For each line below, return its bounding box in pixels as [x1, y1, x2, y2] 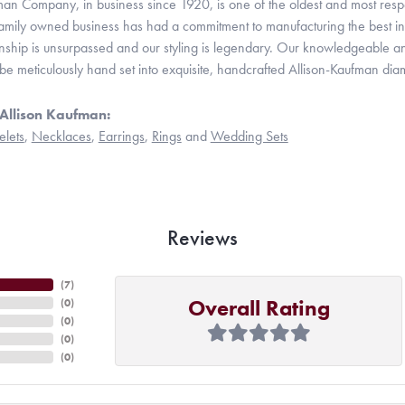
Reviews [167, 222, 238, 251]
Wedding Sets [210, 126, 288, 146]
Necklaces [31, 126, 91, 146]
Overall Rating [187, 293, 330, 322]
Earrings [98, 126, 145, 146]
